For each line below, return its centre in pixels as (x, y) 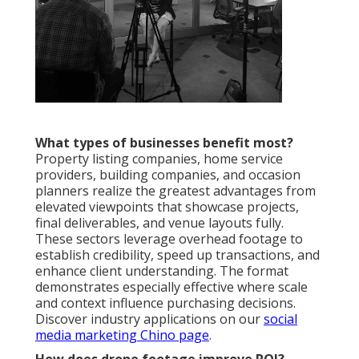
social (280, 319)
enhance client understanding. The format (162, 271)
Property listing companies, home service (159, 159)
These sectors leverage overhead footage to (169, 239)
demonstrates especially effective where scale (171, 287)
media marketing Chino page (122, 335)
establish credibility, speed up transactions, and (177, 255)
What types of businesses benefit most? (164, 143)
